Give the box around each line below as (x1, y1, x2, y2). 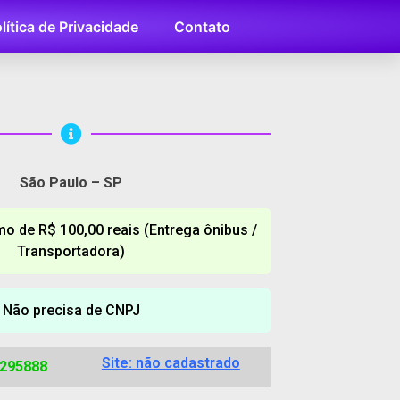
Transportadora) (17, 243, 126, 260)
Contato (173, 17, 230, 36)
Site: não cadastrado (101, 354, 240, 371)
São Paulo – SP (20, 174, 123, 191)
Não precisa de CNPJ (2, 302, 140, 319)
